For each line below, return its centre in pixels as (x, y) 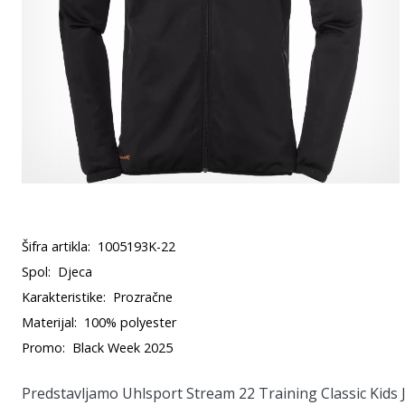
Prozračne (143, 297)
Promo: (43, 348)
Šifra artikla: (56, 246)
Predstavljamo (72, 393)
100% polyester (130, 322)
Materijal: (49, 322)
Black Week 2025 (122, 348)
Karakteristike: (64, 297)
